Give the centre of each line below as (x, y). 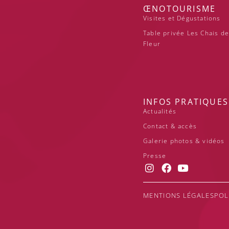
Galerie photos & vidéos (184, 141)
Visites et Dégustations (182, 18)
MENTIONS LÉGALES (179, 196)
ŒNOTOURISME (180, 8)
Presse (155, 155)
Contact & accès (170, 126)
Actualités (160, 111)
